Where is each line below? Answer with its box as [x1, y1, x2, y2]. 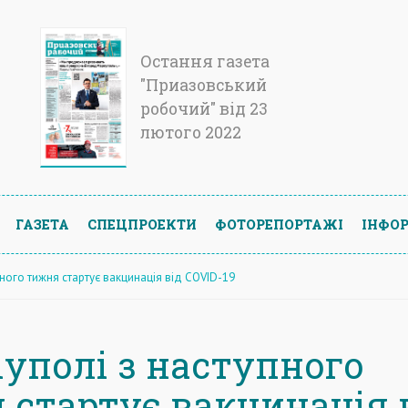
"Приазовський [140, 75, 267, 96]
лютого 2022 [140, 122, 241, 143]
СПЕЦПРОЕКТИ [87, 215, 197, 233]
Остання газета [140, 51, 270, 72]
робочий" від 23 [140, 98, 268, 119]
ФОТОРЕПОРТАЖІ [215, 215, 343, 233]
